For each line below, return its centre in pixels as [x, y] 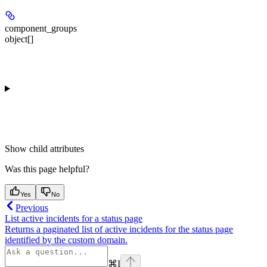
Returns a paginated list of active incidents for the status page [119, 229]
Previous [32, 208]
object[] [19, 39]
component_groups [41, 29]
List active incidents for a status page [74, 219]
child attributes [57, 149]
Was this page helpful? [47, 169]
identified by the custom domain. [66, 240]
